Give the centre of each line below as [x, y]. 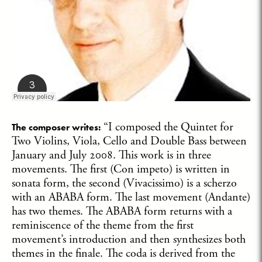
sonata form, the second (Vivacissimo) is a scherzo [124, 183]
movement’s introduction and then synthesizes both [129, 239]
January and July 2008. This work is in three [111, 155]
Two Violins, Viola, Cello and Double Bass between [129, 141]
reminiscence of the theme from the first [103, 225]
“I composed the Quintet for [167, 127]
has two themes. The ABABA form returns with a [122, 211]
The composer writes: [56, 127]
